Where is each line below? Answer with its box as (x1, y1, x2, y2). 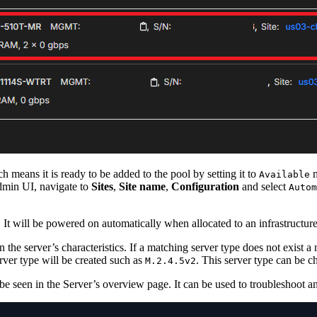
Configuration (171, 180, 239, 192)
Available (259, 168, 310, 180)
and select (239, 180, 289, 192)
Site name (119, 180, 166, 192)
